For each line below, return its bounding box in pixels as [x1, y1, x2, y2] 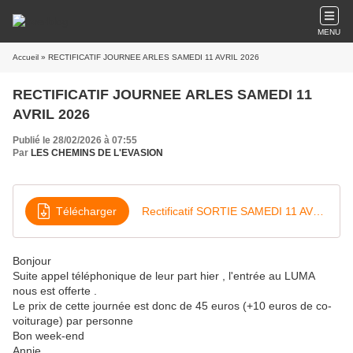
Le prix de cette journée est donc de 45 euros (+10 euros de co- [13, 299, 332, 312]
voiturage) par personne [13, 314, 136, 327]
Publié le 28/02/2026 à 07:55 [13, 135, 137, 146]
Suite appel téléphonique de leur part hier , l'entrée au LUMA [13, 269, 314, 282]
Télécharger [56, 204, 117, 217]
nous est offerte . [13, 284, 97, 297]
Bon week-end [13, 329, 87, 342]
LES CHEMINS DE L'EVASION [31, 147, 163, 158]
